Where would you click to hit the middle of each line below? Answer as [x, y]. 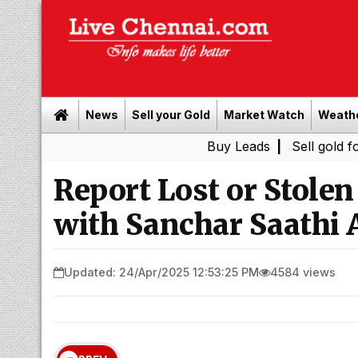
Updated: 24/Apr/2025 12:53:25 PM [161, 272]
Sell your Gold [171, 115]
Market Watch [264, 115]
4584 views [303, 272]
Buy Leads [166, 146]
